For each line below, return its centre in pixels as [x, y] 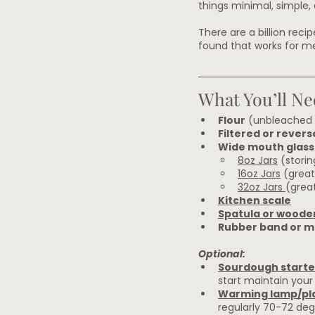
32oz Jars [262, 187]
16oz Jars [259, 174]
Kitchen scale [255, 201]
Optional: [222, 254]
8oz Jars [258, 161]
